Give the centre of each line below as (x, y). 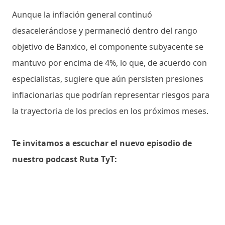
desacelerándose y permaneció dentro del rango (105, 30)
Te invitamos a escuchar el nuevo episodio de (102, 143)
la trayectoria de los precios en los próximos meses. (110, 111)
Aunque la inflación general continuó (82, 14)
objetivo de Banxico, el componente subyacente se (108, 46)
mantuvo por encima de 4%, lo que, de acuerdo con (109, 63)
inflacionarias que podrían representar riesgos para (111, 95)
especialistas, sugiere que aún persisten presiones (108, 79)
